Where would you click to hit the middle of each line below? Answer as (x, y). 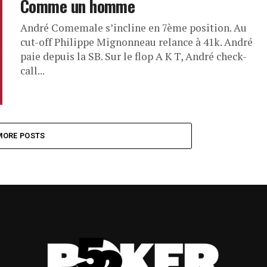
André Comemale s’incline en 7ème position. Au (133, 28)
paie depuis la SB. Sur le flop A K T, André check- (133, 56)
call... (32, 71)
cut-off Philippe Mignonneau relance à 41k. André (136, 42)
